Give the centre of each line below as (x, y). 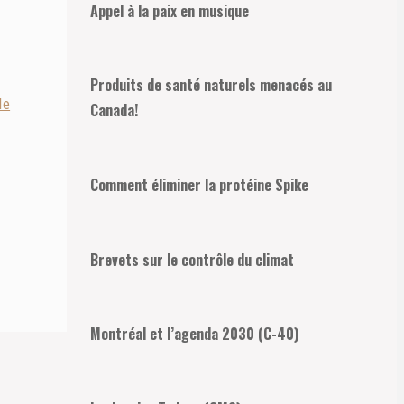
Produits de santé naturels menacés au (211, 85)
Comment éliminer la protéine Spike (199, 184)
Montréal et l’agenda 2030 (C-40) (194, 334)
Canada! (114, 110)
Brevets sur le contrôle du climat (192, 259)
